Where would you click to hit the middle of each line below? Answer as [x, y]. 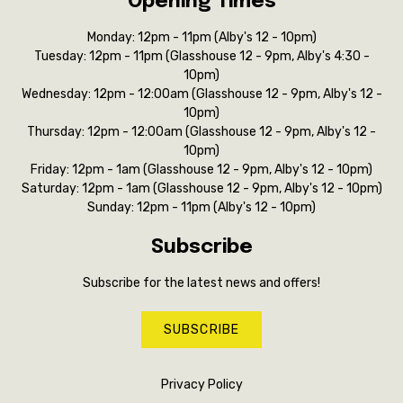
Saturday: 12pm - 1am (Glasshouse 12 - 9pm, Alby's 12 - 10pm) [201, 188]
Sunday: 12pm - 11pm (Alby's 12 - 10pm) [201, 207]
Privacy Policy [201, 384]
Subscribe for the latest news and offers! [201, 282]
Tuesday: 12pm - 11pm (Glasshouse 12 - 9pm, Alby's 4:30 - [201, 56]
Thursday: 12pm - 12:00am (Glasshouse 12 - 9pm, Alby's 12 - [201, 131]
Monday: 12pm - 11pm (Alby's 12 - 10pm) [201, 37]
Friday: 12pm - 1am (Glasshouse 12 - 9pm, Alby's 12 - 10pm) [201, 169]
